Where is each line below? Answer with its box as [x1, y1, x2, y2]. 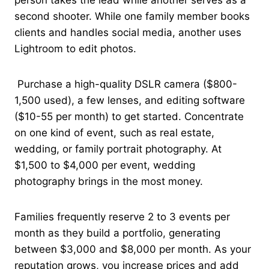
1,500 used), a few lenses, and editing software [14, 94, 245, 106]
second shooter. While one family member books [14, 10, 250, 22]
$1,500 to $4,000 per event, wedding [14, 159, 195, 171]
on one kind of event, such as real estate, [14, 126, 214, 139]
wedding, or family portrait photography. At [14, 142, 222, 155]
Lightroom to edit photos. [14, 42, 136, 55]
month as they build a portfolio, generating [14, 226, 220, 239]
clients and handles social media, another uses [14, 26, 241, 38]
